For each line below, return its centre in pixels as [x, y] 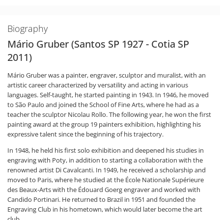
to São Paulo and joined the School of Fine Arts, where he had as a [103, 105]
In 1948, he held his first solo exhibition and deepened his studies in [106, 151]
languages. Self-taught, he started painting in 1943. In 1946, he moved [108, 95]
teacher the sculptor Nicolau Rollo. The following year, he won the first [109, 115]
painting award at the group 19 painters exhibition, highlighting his [104, 124]
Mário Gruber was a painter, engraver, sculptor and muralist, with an [107, 75]
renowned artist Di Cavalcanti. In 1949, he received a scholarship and [107, 170]
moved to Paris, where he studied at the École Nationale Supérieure [106, 180]
